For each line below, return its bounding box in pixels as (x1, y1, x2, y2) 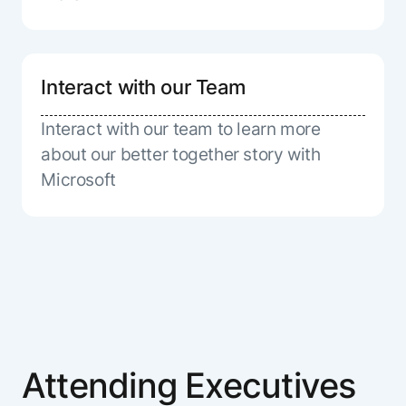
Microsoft (41, 169, 116, 191)
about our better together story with (41, 143, 321, 166)
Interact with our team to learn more (41, 118, 321, 140)
